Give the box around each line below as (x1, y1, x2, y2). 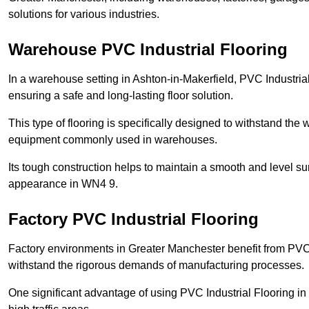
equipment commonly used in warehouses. (8, 134, 217, 146)
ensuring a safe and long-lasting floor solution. (8, 90, 233, 102)
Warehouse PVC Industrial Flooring (8, 40, 288, 59)
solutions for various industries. (8, 8, 159, 21)
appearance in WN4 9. (8, 178, 118, 190)
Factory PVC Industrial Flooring (8, 210, 259, 229)
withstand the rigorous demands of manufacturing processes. (8, 259, 304, 272)
